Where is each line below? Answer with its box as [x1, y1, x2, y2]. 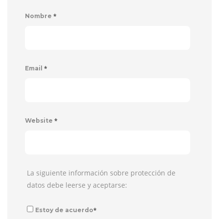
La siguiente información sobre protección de [27, 168, 175, 178]
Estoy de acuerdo [35, 206, 93, 214]
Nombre [25, 12, 53, 20]
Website [25, 117, 54, 125]
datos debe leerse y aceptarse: [27, 180, 127, 190]
